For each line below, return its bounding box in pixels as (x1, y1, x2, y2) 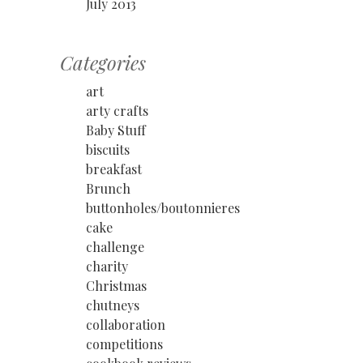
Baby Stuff (86, 121, 146, 139)
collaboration (86, 315, 165, 333)
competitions (86, 335, 163, 352)
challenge (86, 237, 144, 255)
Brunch (86, 179, 130, 197)
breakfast (86, 160, 142, 177)
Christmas (86, 276, 147, 294)
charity (86, 257, 128, 275)
